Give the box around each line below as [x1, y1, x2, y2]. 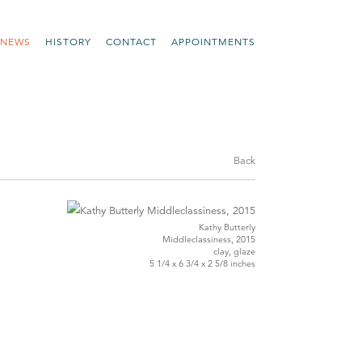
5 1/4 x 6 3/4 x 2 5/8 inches [149, 258, 255, 270]
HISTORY [45, 36, 91, 48]
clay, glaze [213, 246, 255, 258]
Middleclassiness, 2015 [162, 234, 255, 246]
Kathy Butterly [199, 221, 255, 234]
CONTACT [106, 36, 157, 48]
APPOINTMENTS [171, 36, 255, 48]
